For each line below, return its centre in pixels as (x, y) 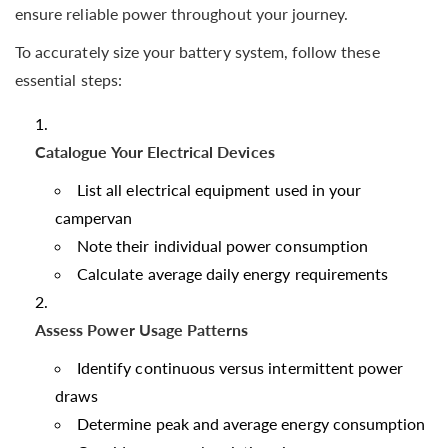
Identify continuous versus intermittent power (240, 367)
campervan (94, 217)
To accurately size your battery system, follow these (197, 51)
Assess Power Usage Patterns (142, 329)
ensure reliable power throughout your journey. (182, 13)
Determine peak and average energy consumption (251, 423)
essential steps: (68, 79)
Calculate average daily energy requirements (233, 273)
